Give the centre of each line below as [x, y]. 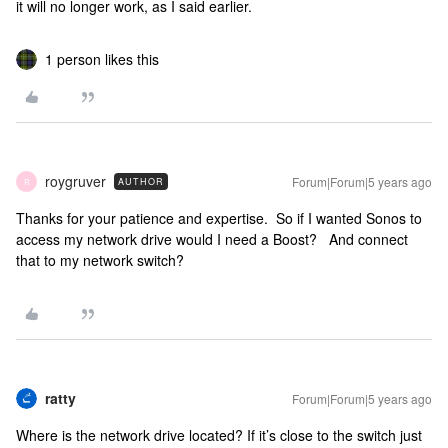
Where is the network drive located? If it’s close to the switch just [219, 435]
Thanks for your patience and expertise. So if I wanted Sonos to [219, 218]
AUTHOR [141, 181]
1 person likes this [102, 59]
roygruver [75, 181]
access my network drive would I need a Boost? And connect [212, 239]
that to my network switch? [100, 260]
